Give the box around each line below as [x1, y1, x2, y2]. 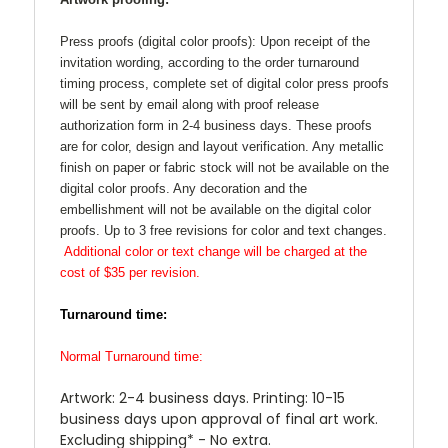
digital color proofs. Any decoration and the [60, 180, 307, 196]
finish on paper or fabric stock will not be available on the [60, 159, 389, 175]
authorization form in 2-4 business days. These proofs [60, 117, 372, 133]
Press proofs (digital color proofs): [60, 33, 256, 49]
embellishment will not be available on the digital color [60, 201, 371, 217]
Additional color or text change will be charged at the [64, 243, 367, 259]
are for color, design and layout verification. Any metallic [60, 138, 384, 154]
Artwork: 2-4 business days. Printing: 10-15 [60, 387, 345, 408]
